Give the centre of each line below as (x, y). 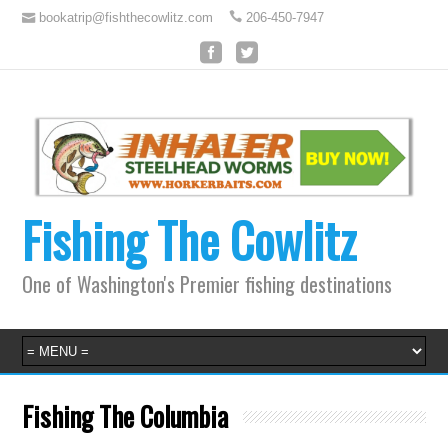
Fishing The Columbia (125, 416)
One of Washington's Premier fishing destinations (207, 284)
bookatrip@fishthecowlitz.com (126, 17)
